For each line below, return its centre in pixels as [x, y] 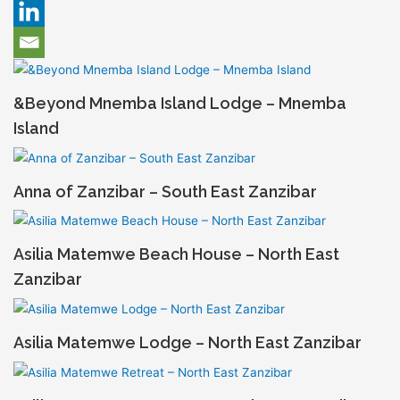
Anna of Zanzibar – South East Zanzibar [165, 191]
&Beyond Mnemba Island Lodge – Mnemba [179, 103]
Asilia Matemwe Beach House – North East [176, 254]
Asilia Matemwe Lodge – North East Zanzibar [187, 343]
